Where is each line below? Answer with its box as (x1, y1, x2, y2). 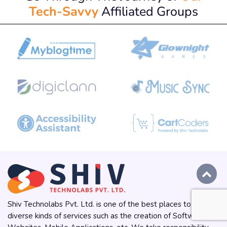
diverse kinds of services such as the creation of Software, (8, 211, 207, 221)
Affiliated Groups (98, 3, 198, 20)
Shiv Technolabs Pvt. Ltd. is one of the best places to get (8, 199, 205, 210)
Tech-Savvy (29, 3, 98, 20)
